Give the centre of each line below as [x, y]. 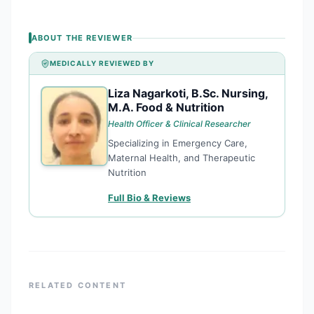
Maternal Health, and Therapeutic [182, 158]
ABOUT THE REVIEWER [82, 38]
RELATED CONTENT [77, 285]
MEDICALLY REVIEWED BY [102, 63]
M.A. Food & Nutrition [166, 107]
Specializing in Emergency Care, [178, 143]
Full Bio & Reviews [149, 198]
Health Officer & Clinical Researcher [179, 124]
